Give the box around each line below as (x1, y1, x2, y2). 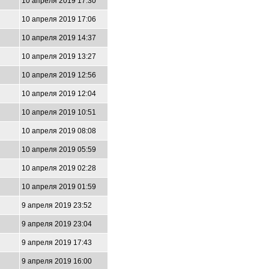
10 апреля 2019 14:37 (22, 34, 96, 42)
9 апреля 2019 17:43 (22, 238, 92, 247)
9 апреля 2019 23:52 (22, 201, 92, 210)
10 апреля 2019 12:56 (22, 71, 96, 79)
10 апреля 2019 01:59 (22, 183, 96, 191)
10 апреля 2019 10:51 (22, 108, 96, 116)
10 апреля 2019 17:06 (22, 15, 96, 23)
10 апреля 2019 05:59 (22, 145, 96, 154)
